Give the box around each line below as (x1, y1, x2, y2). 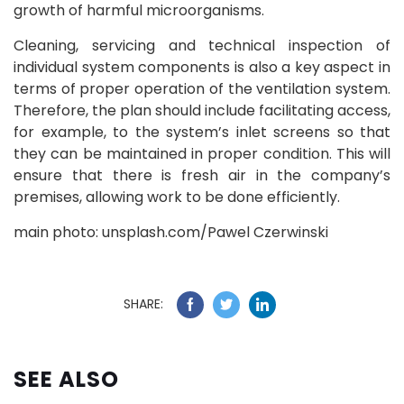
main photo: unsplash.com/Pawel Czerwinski (14, 221, 328, 243)
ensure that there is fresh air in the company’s (14, 164, 390, 186)
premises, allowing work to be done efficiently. (14, 186, 340, 207)
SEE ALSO (14, 363, 119, 394)
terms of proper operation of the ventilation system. (14, 78, 390, 99)
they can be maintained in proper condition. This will (14, 142, 390, 164)
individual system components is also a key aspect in (14, 56, 390, 78)
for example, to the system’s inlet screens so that (14, 121, 390, 142)
